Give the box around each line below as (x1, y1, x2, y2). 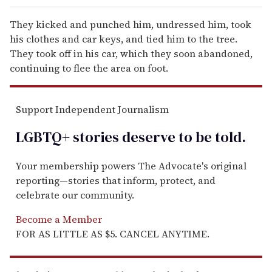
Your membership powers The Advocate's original (16, 159, 246, 173)
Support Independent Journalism (16, 102, 169, 116)
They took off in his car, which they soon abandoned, (10, 46, 253, 60)
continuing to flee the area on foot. (10, 61, 168, 75)
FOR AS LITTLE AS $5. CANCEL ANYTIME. (16, 227, 209, 241)
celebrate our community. (16, 188, 134, 202)
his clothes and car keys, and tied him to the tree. (10, 32, 237, 46)
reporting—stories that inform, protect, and (16, 174, 216, 188)
